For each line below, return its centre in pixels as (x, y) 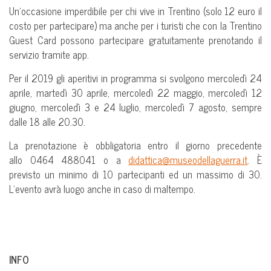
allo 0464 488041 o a (69, 159)
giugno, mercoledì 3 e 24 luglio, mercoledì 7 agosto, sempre (135, 107)
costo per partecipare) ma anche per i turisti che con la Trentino (135, 25)
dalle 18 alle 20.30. (47, 121)
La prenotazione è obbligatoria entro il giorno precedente (135, 145)
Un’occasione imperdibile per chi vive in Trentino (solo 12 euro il (135, 11)
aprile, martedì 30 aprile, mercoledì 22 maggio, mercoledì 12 (135, 92)
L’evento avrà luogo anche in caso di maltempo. (102, 188)
